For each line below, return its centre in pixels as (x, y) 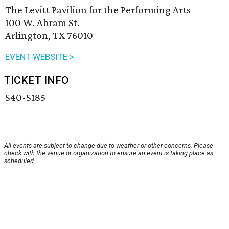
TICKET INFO (37, 81)
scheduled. (20, 161)
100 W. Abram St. (42, 23)
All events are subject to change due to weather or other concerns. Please (109, 146)
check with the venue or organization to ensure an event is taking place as (109, 153)
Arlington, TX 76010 (49, 36)
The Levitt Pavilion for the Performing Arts (98, 10)
